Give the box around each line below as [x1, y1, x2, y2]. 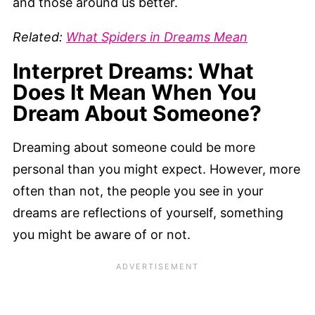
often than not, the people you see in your [13, 184, 264, 199]
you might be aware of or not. [13, 227, 194, 243]
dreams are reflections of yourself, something [13, 205, 283, 221]
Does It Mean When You [13, 79, 257, 105]
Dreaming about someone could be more [13, 140, 255, 155]
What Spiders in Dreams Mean [66, 30, 247, 45]
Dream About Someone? [13, 101, 262, 127]
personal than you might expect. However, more [13, 162, 300, 177]
